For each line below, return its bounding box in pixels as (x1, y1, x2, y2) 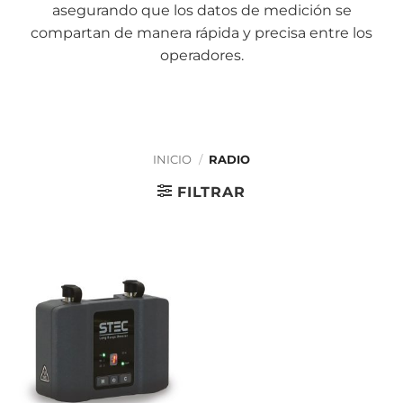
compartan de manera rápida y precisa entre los (31, 24, 372, 41)
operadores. (159, 47, 244, 64)
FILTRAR (177, 183, 246, 201)
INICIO (152, 152, 192, 166)
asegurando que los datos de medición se (51, 2, 352, 19)
